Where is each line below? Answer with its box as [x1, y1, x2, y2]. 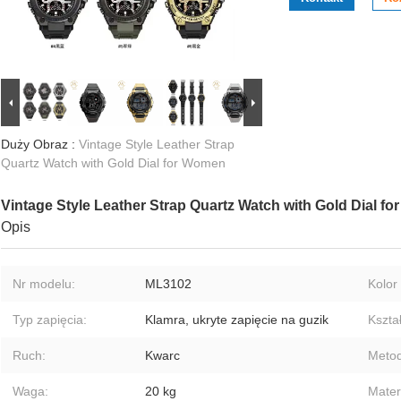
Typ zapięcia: [13, 312, 87, 328]
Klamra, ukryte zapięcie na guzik [145, 312, 328, 328]
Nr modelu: [13, 277, 75, 292]
